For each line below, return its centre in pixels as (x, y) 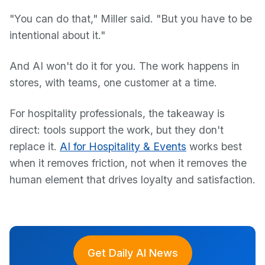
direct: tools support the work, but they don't (117, 130)
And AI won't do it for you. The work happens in (125, 66)
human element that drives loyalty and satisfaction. (132, 180)
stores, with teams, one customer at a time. (113, 83)
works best (214, 146)
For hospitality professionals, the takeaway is (117, 113)
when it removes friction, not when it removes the (128, 163)
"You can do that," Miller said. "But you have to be (131, 19)
